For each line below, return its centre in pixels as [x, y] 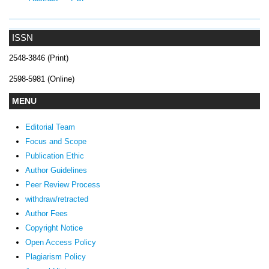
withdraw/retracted [56, 199]
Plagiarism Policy [55, 256]
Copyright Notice [54, 228]
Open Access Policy [60, 242]
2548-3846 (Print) [39, 58]
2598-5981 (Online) [42, 79]
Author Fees [46, 213]
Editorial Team [50, 127]
